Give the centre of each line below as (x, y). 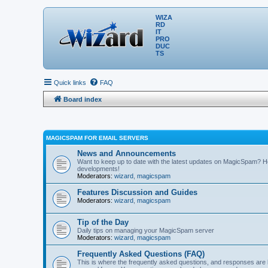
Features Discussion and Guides (137, 192)
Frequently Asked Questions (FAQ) (141, 254)
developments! (98, 168)
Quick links (70, 83)
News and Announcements (127, 153)
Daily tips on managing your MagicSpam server (146, 230)
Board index (83, 99)
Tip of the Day (103, 222)
